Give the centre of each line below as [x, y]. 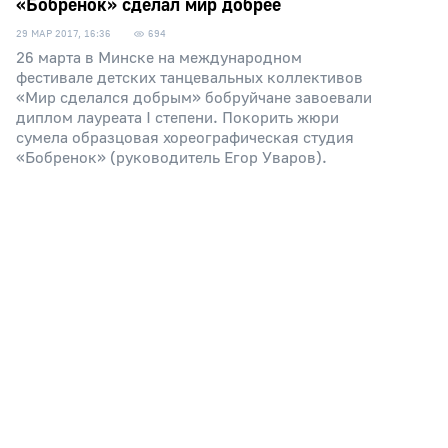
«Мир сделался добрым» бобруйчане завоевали [194, 98]
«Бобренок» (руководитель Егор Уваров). [171, 158]
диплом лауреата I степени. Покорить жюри [177, 118]
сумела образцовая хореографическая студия [185, 138]
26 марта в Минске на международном [159, 58]
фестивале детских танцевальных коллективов [189, 78]
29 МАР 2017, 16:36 [63, 33]
